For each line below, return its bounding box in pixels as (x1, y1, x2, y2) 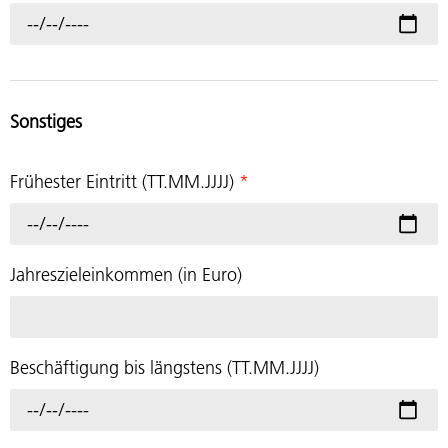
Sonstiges (10, 109, 82, 133)
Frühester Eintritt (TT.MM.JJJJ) (10, 169, 239, 193)
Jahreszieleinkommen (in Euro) (10, 262, 242, 286)
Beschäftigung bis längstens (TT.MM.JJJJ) (10, 355, 319, 379)
